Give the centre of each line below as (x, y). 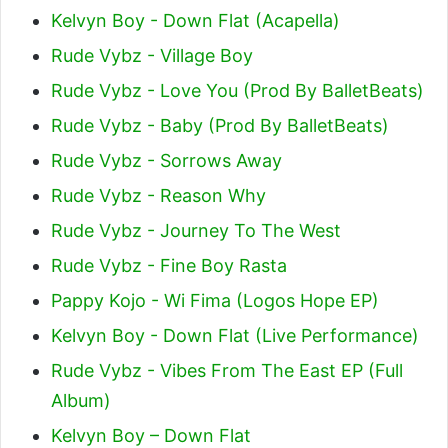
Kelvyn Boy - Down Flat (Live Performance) (235, 335)
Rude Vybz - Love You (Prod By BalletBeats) (237, 90)
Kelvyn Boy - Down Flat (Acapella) (195, 20)
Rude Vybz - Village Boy (152, 55)
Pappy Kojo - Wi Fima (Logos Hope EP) (215, 300)
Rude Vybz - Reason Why (158, 195)
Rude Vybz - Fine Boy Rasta (169, 265)
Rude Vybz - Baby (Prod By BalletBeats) (220, 125)
